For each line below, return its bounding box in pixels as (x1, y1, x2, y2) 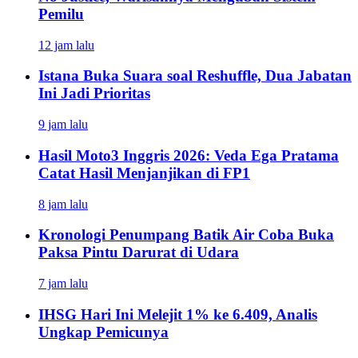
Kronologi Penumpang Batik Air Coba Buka (38, 226, 334, 244)
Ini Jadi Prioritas (38, 85, 150, 102)
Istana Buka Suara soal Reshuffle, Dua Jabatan (38, 67, 352, 85)
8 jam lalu (38, 197, 88, 211)
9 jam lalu (38, 117, 88, 132)
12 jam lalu (38, 38, 94, 52)
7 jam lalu (38, 276, 88, 290)
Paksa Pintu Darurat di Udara (38, 244, 239, 261)
